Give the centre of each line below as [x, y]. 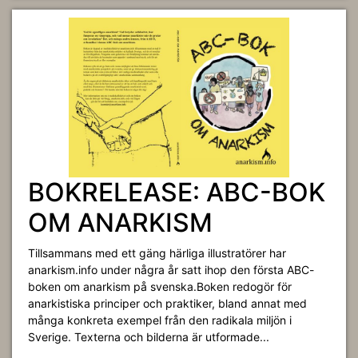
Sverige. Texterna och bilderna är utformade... [149, 337]
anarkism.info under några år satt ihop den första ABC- [171, 270]
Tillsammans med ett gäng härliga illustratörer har [157, 253]
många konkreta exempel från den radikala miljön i [160, 320]
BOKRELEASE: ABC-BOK [177, 192]
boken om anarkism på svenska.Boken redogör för [160, 286]
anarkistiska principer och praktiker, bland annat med [167, 303]
